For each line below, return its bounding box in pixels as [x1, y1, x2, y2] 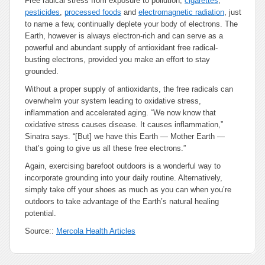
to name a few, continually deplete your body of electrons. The [25, 20, 238, 28]
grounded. [25, 67, 59, 76]
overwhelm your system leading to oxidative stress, [25, 96, 201, 105]
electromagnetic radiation [138, 8, 224, 17]
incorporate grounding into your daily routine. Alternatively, [25, 173, 222, 182]
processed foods [64, 8, 121, 17]
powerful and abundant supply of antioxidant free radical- [25, 43, 218, 52]
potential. [25, 209, 56, 218]
